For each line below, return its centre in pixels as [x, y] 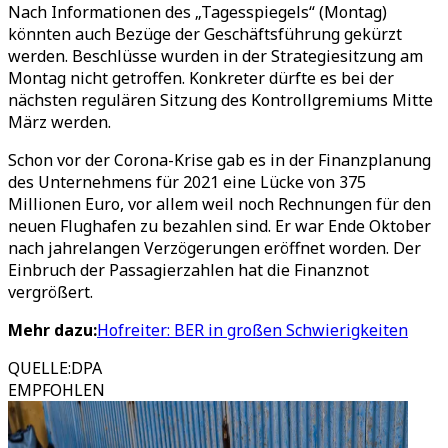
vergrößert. [50, 292]
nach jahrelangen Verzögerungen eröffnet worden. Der [214, 248]
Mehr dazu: [52, 330]
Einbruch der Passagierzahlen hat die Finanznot [188, 270]
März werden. [59, 122]
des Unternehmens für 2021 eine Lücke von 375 [187, 182]
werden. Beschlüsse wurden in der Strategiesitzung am [215, 56]
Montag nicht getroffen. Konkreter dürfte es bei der [201, 78]
